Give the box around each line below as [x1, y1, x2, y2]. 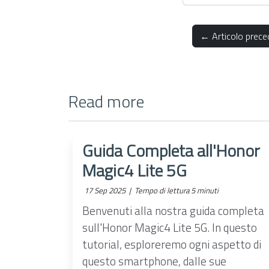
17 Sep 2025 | [82, 184, 133, 196]
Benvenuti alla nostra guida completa [82, 202, 265, 219]
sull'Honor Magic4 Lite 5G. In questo [82, 219, 258, 236]
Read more [68, 88, 144, 114]
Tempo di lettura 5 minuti [133, 184, 219, 196]
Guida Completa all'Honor [82, 138, 261, 163]
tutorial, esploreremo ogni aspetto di [82, 235, 262, 253]
